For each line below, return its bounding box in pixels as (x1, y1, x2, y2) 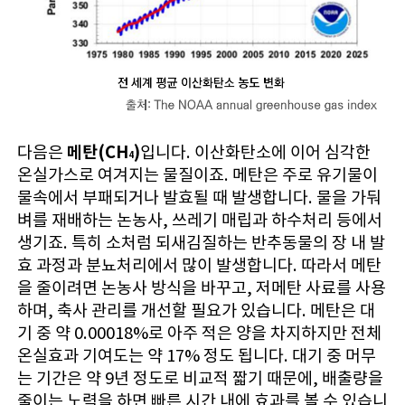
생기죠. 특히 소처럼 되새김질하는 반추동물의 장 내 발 (16, 232, 385, 254)
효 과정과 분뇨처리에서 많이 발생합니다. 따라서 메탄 (16, 255, 381, 277)
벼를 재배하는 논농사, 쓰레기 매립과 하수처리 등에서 (16, 210, 382, 231)
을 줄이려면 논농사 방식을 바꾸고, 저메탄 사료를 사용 (16, 278, 386, 299)
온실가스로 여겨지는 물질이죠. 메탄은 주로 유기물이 (16, 165, 378, 186)
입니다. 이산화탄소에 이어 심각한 (139, 142, 371, 164)
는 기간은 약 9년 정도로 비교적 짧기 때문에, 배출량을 (16, 368, 383, 390)
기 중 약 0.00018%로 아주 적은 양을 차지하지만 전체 (16, 323, 381, 344)
